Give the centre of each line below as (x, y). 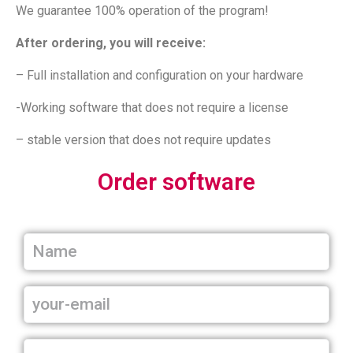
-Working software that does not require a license (152, 107)
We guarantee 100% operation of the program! (142, 10)
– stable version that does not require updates (143, 139)
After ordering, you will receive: (111, 43)
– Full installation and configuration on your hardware (160, 75)
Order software (176, 181)
